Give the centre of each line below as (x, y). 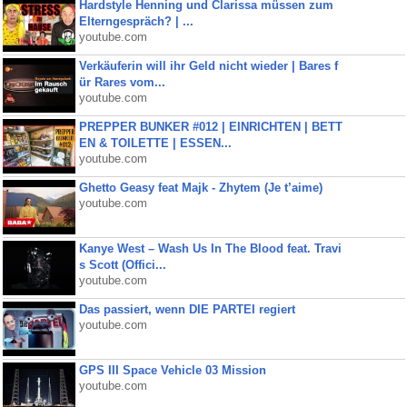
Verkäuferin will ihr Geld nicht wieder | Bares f (208, 66)
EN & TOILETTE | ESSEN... (155, 143)
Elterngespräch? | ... (136, 21)
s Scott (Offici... (122, 265)
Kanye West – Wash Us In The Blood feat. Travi (210, 248)
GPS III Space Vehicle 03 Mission (172, 370)
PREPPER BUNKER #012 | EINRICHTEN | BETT (210, 127)
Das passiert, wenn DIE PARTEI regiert (187, 309)
